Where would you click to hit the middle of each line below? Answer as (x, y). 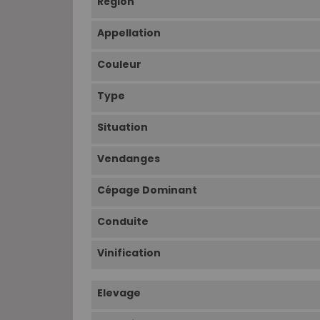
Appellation (129, 33)
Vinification (129, 253)
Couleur (119, 65)
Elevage (119, 293)
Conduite (123, 222)
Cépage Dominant (147, 190)
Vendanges (129, 159)
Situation (122, 127)
